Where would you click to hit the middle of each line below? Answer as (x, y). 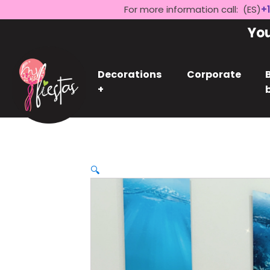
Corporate (214, 74)
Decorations (130, 74)
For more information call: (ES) (192, 9)
